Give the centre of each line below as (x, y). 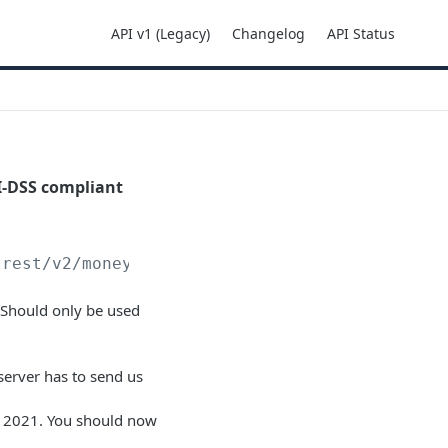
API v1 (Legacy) (160, 33)
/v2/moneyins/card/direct (162, 263)
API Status (361, 33)
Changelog (268, 33)
